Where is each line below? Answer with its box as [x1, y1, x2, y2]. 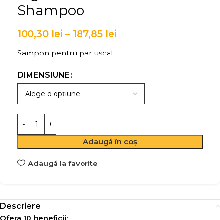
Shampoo [17, 2, 84, 19]
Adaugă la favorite [27, 158, 98, 168]
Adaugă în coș [83, 137, 137, 147]
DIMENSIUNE [17, 70, 70, 80]
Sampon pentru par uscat [17, 48, 114, 58]
